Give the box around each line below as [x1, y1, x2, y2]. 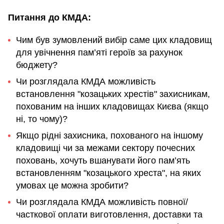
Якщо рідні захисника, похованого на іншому [16, 130, 203, 141]
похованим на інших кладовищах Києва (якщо [16, 101, 208, 112]
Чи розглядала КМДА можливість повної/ [16, 197, 188, 207]
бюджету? [16, 60, 57, 70]
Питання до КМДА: [8, 12, 91, 23]
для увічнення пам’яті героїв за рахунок [16, 47, 182, 58]
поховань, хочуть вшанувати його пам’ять [16, 155, 190, 166]
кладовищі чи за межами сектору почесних [16, 143, 195, 153]
